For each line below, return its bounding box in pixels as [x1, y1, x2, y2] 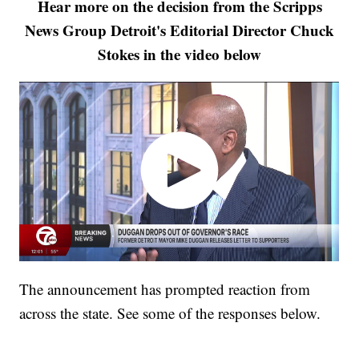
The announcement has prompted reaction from [19, 278, 311, 299]
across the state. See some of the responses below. [19, 302, 321, 323]
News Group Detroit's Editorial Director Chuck [25, 19, 334, 42]
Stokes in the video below [98, 43, 261, 66]
